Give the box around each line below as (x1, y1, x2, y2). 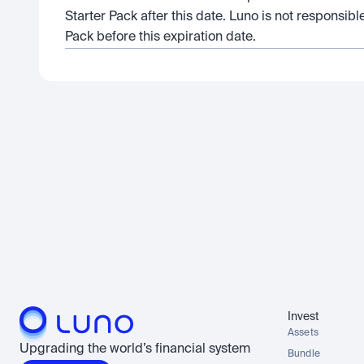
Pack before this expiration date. (65, 31, 256, 44)
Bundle (288, 349, 320, 359)
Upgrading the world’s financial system (19, 343, 250, 356)
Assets (288, 328, 318, 338)
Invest (288, 311, 320, 323)
